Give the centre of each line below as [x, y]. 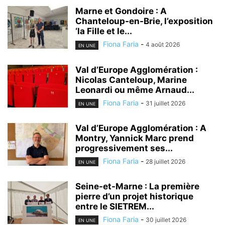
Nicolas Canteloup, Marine [131, 80]
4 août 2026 [163, 45]
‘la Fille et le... [104, 31]
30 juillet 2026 [166, 219]
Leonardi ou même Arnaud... [135, 90]
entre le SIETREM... [115, 206]
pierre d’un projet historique [134, 196]
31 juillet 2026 [165, 103]
